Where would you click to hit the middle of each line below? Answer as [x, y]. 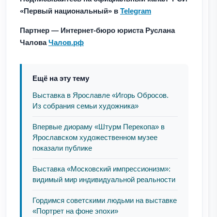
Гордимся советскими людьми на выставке [105, 200]
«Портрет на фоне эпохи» [75, 211]
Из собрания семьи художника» [85, 106]
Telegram [136, 11]
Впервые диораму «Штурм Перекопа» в [99, 126]
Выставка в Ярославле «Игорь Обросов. [101, 95]
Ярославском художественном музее [95, 137]
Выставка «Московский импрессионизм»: [101, 169]
